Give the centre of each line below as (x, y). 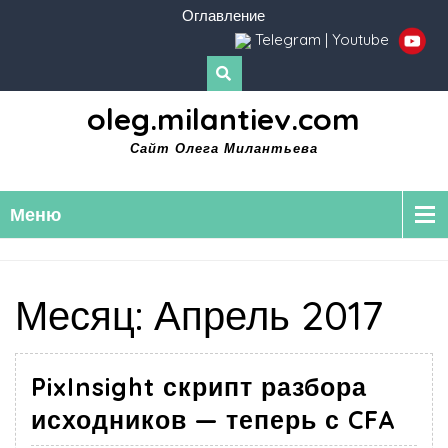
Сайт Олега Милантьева (224, 148)
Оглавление (224, 15)
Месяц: (84, 315)
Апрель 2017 (268, 315)
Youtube (362, 39)
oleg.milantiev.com (224, 119)
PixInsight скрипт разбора (199, 387)
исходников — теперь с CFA (213, 420)
